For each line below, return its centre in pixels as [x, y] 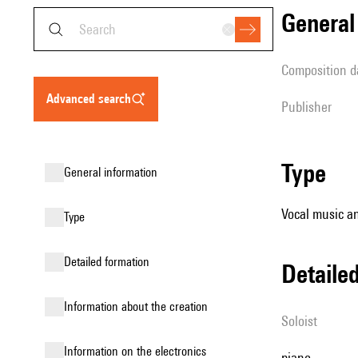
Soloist [303, 321]
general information [114, 172]
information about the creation [137, 306]
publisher [310, 107]
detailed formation [110, 262]
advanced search [92, 99]
